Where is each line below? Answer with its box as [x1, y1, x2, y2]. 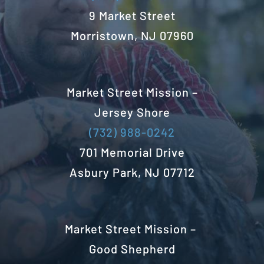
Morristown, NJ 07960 [70, 28, 194, 43]
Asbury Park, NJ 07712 [69, 165, 195, 180]
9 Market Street [88, 8, 176, 23]
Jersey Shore [94, 105, 170, 120]
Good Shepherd [88, 242, 176, 256]
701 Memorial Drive [79, 145, 185, 160]
